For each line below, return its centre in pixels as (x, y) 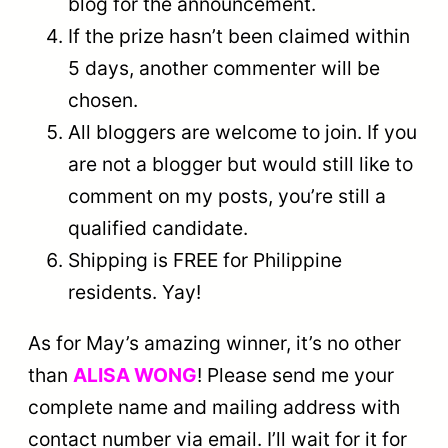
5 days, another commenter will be (224, 67)
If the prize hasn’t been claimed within (239, 35)
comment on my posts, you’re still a (227, 195)
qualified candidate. (158, 227)
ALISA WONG (135, 374)
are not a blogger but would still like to (240, 163)
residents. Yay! (134, 291)
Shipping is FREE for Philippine (205, 259)
